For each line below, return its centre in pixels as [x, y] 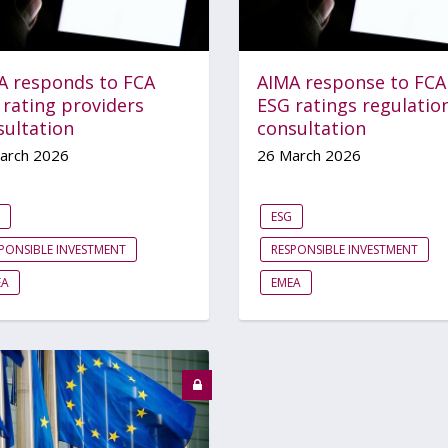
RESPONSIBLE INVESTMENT [344, 249]
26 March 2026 [309, 154]
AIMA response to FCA [351, 81]
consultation [311, 127]
